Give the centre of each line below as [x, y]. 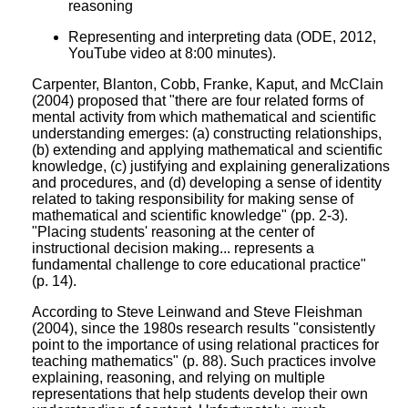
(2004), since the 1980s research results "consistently [204, 328]
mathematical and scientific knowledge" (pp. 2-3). [190, 215]
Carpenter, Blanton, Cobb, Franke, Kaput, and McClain [208, 84]
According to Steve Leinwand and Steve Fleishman [197, 311]
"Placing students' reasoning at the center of [173, 231]
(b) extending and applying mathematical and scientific [207, 149]
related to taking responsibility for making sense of [193, 199]
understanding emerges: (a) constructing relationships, [207, 133]
